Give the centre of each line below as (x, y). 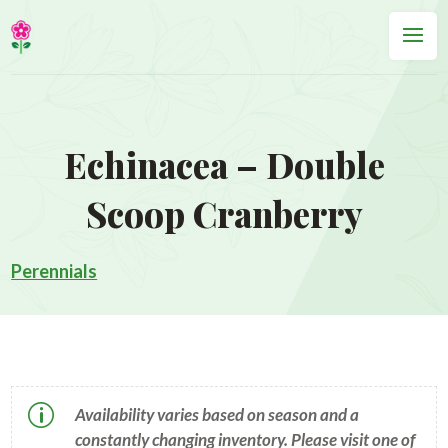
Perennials (54, 271)
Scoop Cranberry (224, 213)
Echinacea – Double (224, 164)
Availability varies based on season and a (216, 414)
